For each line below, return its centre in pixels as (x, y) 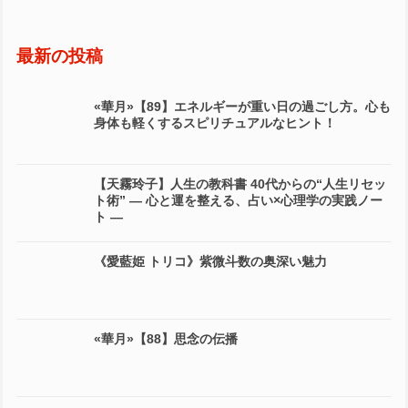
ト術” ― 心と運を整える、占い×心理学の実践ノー (238, 201)
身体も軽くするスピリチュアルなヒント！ (215, 123)
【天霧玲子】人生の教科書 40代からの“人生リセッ (240, 184)
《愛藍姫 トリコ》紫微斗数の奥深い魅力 (210, 262)
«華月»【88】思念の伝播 (166, 339)
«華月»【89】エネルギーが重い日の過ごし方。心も (242, 107)
